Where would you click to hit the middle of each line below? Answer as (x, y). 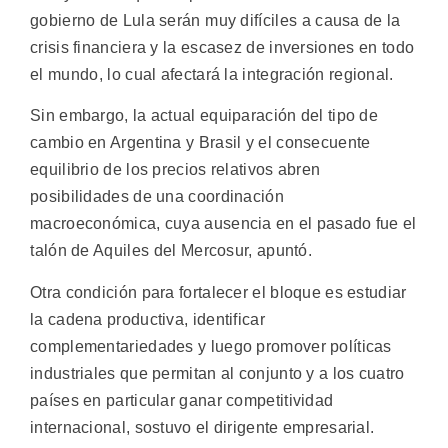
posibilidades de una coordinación (157, 197)
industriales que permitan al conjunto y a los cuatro (217, 373)
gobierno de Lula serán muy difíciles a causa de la (215, 20)
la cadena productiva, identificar (147, 319)
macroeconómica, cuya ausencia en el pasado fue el (223, 224)
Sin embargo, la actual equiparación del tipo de (204, 116)
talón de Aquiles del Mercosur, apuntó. (171, 251)
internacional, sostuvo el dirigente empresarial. (202, 427)
